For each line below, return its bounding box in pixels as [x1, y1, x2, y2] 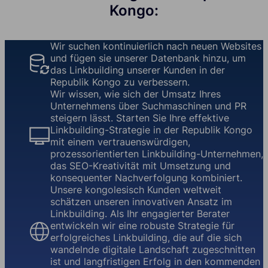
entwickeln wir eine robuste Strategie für [50, 220, 234, 232]
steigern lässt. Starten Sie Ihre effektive [50, 112, 229, 124]
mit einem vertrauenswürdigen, [50, 136, 190, 148]
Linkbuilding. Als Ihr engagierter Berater [50, 208, 230, 220]
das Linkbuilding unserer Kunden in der [50, 64, 225, 77]
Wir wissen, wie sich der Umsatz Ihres [50, 88, 221, 100]
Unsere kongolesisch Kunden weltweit [50, 184, 221, 196]
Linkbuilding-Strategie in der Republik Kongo [50, 124, 252, 136]
